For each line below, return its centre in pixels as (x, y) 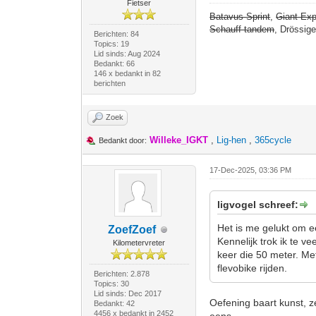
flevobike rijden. (253, 268)
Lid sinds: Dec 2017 (127, 293)
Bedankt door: (123, 140)
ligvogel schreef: (258, 205)
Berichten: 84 (116, 34)
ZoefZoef (132, 230)
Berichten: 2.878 (121, 274)
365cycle (273, 140)
